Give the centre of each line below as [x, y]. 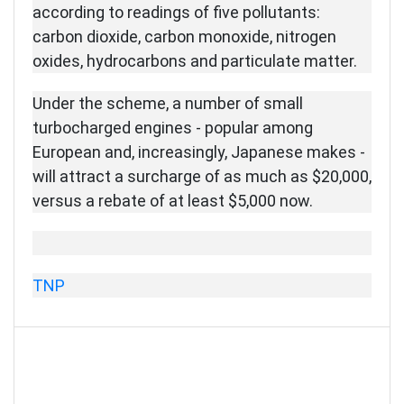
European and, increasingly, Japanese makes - [199, 152]
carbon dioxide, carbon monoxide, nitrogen [184, 37]
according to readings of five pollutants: [176, 13]
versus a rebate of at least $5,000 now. [173, 201]
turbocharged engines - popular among [173, 128]
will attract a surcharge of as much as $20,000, [202, 177]
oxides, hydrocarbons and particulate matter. [195, 61]
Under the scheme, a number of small [168, 104]
